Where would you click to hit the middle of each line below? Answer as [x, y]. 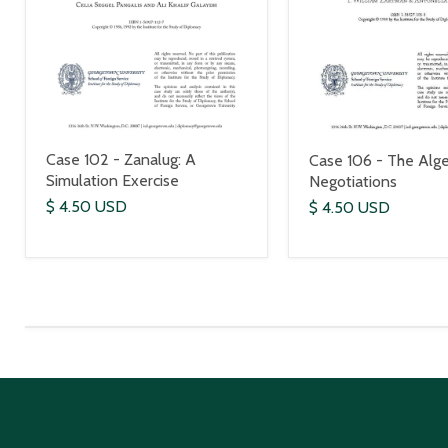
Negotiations [352, 181]
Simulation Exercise [112, 181]
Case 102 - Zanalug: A [121, 160]
